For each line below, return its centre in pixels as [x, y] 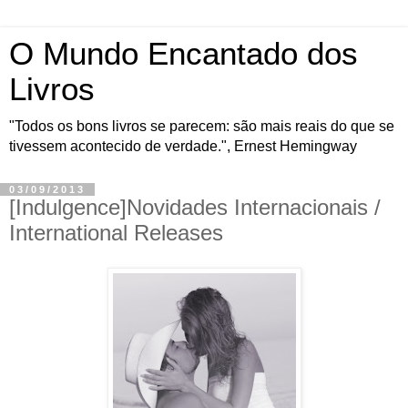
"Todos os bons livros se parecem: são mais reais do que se [202, 126]
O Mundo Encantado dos [184, 54]
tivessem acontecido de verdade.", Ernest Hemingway [183, 146]
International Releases [116, 233]
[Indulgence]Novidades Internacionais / [195, 207]
